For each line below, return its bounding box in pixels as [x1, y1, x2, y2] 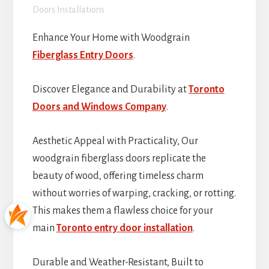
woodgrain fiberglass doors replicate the [32, 153, 206, 165]
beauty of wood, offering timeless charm [32, 171, 204, 182]
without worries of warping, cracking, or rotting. [32, 188, 236, 199]
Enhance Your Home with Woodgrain [32, 32, 190, 44]
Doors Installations [32, 5, 104, 15]
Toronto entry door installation [56, 223, 193, 234]
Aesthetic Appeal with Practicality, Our [32, 136, 198, 147]
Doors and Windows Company [32, 101, 166, 113]
